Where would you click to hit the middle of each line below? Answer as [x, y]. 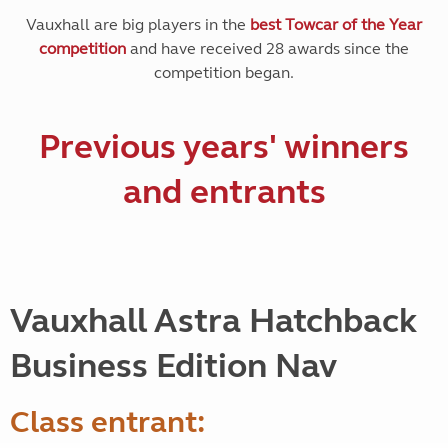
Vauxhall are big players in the [138, 24]
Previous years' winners [224, 147]
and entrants [224, 192]
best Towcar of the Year [336, 24]
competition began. [224, 72]
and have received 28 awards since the [267, 48]
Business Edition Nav [173, 366]
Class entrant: [107, 422]
